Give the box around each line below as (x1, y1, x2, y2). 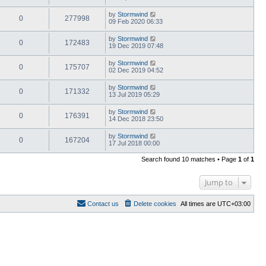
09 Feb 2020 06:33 (109, 17, 163, 25)
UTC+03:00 (217, 199, 251, 207)
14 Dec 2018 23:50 (109, 115, 163, 122)
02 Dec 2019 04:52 (109, 66, 163, 74)
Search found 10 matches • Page (141, 155, 238, 163)
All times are (180, 199, 217, 207)
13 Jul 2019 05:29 (109, 90, 160, 98)
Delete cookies (134, 199, 176, 207)
